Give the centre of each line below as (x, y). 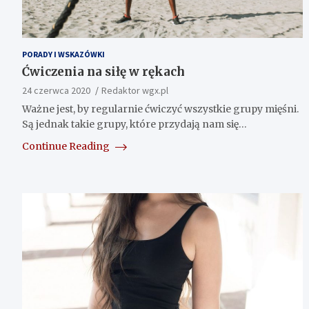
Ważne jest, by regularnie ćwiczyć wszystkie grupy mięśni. (160, 109)
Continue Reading (67, 146)
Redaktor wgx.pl (135, 90)
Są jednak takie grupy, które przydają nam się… (134, 124)
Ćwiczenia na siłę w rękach (103, 71)
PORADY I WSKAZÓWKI (63, 54)
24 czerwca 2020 (56, 90)
